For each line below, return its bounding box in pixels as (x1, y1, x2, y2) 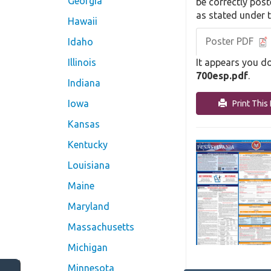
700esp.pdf (196, 70, 248, 82)
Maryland (68, 201, 109, 212)
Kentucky (68, 139, 108, 151)
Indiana (68, 77, 100, 89)
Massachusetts (68, 221, 134, 233)
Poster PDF (206, 36, 256, 47)
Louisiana (68, 160, 110, 171)
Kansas (68, 119, 100, 130)
